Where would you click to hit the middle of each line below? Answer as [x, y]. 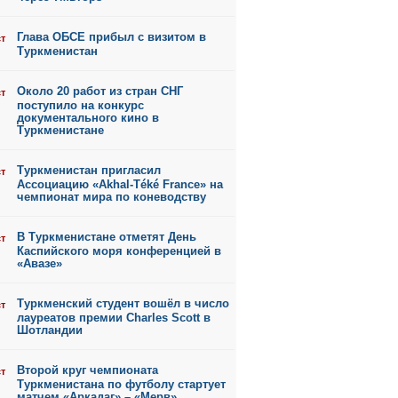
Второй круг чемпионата [88, 370]
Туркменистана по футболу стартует [121, 384]
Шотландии [50, 330]
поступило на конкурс [80, 105]
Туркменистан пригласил [89, 170]
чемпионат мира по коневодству [111, 196]
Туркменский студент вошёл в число [123, 303]
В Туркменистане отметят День [107, 237]
